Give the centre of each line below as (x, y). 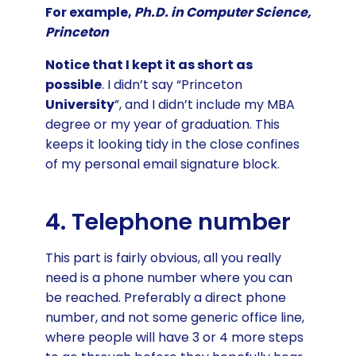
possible (73, 84)
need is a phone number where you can (168, 278)
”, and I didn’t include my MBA (204, 104)
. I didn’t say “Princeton (172, 84)
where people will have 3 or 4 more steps (174, 338)
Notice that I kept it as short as (149, 64)
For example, (89, 12)
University (79, 104)
